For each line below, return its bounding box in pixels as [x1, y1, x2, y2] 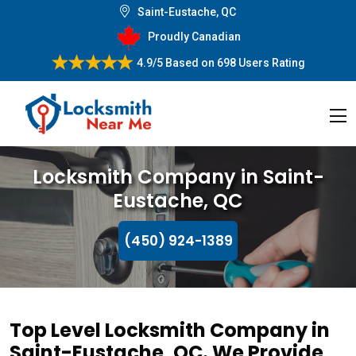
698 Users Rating [214, 56, 305, 69]
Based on [162, 56, 215, 69]
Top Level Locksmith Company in [10, 317, 330, 343]
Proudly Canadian [147, 29, 241, 43]
